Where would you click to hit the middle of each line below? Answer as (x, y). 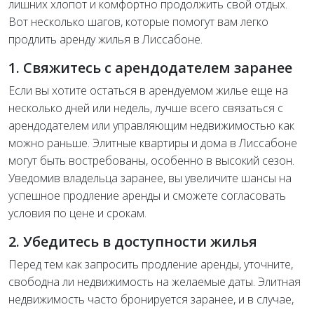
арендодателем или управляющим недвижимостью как (151, 125)
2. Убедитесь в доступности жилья (133, 241)
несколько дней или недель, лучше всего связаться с (146, 108)
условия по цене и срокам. (77, 213)
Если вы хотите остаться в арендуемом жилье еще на (148, 90)
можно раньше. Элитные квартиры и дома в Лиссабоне (153, 143)
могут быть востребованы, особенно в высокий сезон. (151, 161)
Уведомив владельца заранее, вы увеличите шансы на (150, 178)
